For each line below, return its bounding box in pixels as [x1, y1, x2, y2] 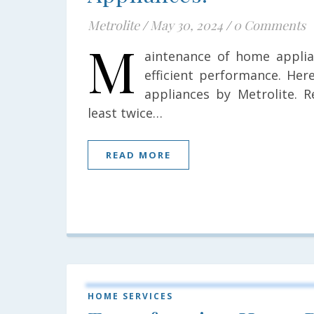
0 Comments [233, 17, 306, 34]
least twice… [88, 104, 163, 121]
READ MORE [106, 149, 171, 161]
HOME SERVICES [88, 290, 173, 302]
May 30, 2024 [150, 17, 223, 34]
